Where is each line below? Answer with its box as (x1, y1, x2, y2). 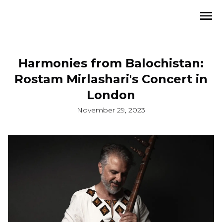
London (87, 88, 135, 102)
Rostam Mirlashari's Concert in (14, 72, 208, 86)
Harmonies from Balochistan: (18, 56, 204, 70)
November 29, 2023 (77, 106, 145, 114)
